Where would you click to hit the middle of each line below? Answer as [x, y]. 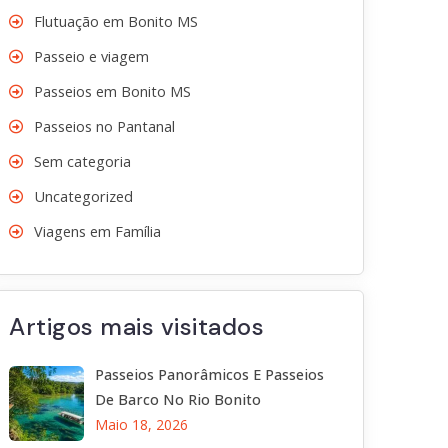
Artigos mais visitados [136, 326]
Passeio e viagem [91, 56]
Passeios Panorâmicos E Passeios [209, 374]
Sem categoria [82, 161]
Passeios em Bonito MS [112, 91]
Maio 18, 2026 [141, 424]
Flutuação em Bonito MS [116, 21]
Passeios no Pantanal [104, 126]
